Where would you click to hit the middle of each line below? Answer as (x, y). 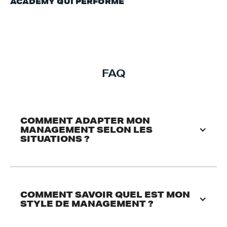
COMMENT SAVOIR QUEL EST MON (105, 194)
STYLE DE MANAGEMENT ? (87, 203)
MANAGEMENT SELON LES (86, 129)
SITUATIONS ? (55, 139)
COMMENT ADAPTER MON (85, 120)
